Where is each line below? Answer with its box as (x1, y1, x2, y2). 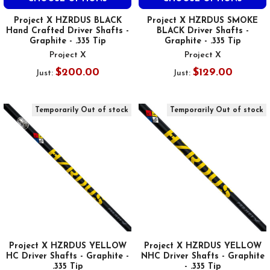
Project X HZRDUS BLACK (13, 16, 122, 26)
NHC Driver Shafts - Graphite (140, 252, 265, 262)
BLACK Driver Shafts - (156, 27, 249, 36)
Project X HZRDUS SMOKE (147, 16, 258, 26)
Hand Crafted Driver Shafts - (6, 27, 129, 36)
